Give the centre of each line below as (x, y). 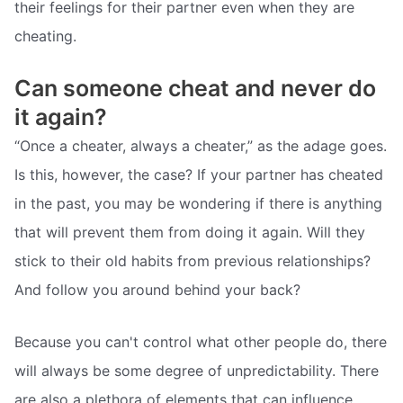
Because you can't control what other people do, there (201, 341)
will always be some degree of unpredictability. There (197, 370)
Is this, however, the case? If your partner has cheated (199, 175)
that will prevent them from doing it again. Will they (190, 233)
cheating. (45, 36)
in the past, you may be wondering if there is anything (198, 204)
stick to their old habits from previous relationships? (193, 261)
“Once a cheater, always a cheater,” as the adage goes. (201, 146)
